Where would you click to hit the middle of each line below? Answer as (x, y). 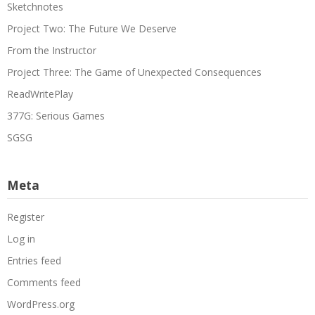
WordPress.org (41, 304)
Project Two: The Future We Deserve (92, 28)
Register (26, 217)
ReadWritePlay (40, 94)
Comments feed (44, 282)
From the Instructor (52, 50)
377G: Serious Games (56, 115)
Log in (21, 238)
